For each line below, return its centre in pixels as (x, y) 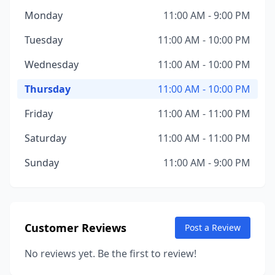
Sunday (42, 163)
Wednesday (52, 64)
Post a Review (213, 227)
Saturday (45, 138)
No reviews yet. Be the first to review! (110, 254)
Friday (39, 114)
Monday (44, 15)
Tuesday (44, 40)
